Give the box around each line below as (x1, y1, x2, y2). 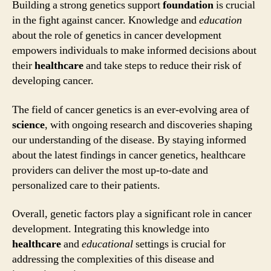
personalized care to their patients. (12, 178, 160, 192)
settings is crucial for (133, 237, 226, 251)
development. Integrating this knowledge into (12, 222, 209, 236)
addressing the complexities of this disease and (12, 252, 214, 266)
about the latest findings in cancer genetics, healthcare (12, 148, 246, 162)
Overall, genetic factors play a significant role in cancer (12, 207, 252, 221)
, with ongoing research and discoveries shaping (45, 117, 252, 132)
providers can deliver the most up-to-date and (12, 163, 208, 177)
